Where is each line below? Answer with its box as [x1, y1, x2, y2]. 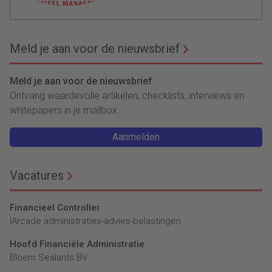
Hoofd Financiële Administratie [10, 238, 144, 250]
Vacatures [10, 168, 64, 183]
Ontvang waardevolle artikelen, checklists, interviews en [10, 89, 244, 101]
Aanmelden [112, 131, 160, 143]
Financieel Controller [10, 202, 100, 213]
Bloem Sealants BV [10, 251, 87, 263]
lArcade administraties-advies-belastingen [10, 215, 181, 226]
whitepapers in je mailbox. [10, 104, 120, 116]
